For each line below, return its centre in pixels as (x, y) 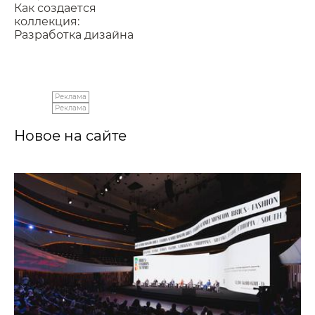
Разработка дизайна (74, 34)
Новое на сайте (70, 135)
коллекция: (50, 21)
